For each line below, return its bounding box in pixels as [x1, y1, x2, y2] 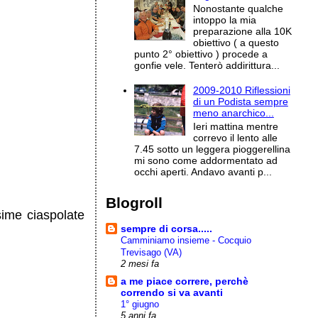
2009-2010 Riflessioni [192, 84, 290, 97]
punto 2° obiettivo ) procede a [134, 48, 268, 60]
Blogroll [106, 194, 163, 211]
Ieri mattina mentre [192, 121, 278, 133]
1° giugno [121, 298, 160, 309]
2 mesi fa [121, 258, 160, 269]
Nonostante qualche [192, 2, 283, 14]
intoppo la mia [192, 13, 256, 26]
